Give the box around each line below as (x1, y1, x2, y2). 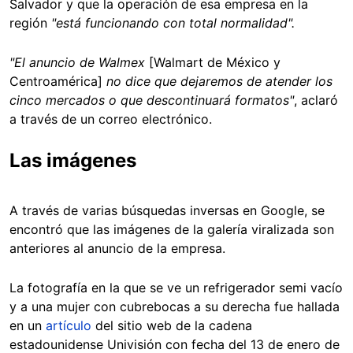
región (9, 15, 51, 32)
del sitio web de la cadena (91, 318, 252, 334)
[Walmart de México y (149, 54, 281, 71)
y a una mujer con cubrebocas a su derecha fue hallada (9, 299, 340, 315)
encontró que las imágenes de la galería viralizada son (9, 221, 334, 238)
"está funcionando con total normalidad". (51, 15, 295, 32)
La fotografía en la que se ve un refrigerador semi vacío (9, 280, 343, 296)
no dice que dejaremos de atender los (102, 73, 333, 90)
